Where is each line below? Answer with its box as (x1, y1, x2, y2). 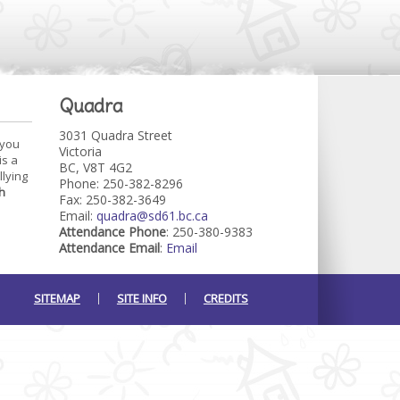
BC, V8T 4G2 (58, 159, 132, 176)
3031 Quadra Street (58, 127, 172, 144)
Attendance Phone (58, 223, 166, 240)
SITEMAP (33, 290, 80, 306)
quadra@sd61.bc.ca (96, 207, 208, 224)
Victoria (58, 143, 102, 160)
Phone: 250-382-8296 (58, 175, 183, 192)
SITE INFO (116, 290, 167, 306)
